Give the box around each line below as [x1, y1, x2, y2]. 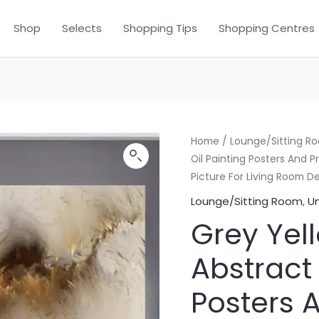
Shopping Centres [219, 21, 315, 36]
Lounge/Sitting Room [191, 193, 303, 209]
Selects [62, 21, 102, 36]
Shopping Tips [123, 21, 197, 36]
